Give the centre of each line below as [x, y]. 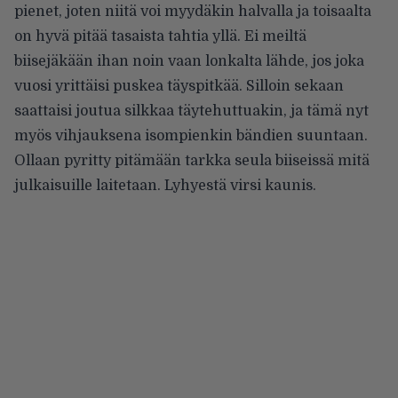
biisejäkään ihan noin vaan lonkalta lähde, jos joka [189, 61]
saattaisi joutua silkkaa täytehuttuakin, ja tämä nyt [191, 111]
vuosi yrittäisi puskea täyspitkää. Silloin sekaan [179, 86]
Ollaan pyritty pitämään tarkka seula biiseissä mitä [192, 160]
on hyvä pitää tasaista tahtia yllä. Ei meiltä [160, 36]
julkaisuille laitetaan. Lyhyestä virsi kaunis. [165, 185]
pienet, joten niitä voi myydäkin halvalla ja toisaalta [193, 11]
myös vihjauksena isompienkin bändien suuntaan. [191, 135]
